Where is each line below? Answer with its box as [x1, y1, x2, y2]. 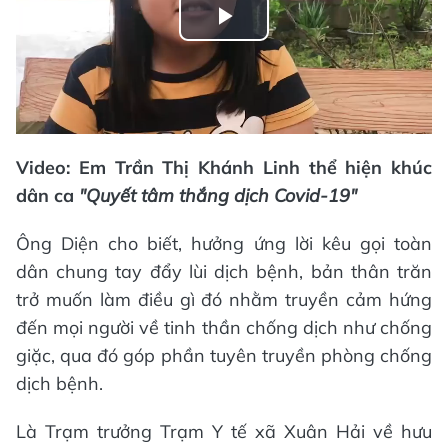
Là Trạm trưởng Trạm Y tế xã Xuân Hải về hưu [16, 419, 432, 443]
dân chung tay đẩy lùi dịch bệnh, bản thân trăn [16, 259, 432, 283]
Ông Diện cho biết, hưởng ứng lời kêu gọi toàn [16, 231, 432, 255]
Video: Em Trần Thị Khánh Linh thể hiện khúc [16, 155, 432, 179]
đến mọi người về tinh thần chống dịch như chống [16, 315, 432, 339]
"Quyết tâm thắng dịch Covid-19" [79, 183, 357, 207]
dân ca [16, 183, 79, 207]
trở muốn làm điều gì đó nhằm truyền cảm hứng [16, 287, 432, 311]
